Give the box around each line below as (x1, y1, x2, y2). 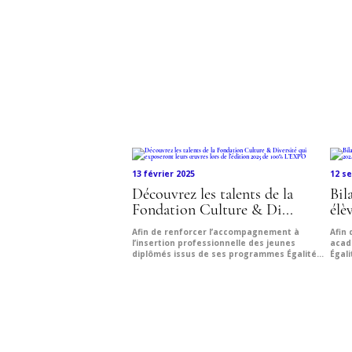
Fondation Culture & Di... (132, 203, 293, 219)
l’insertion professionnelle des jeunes (132, 237, 295, 249)
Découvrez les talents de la (132, 187, 293, 203)
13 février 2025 (132, 168, 195, 180)
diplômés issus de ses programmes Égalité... (132, 248, 324, 260)
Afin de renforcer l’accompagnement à (132, 226, 299, 238)
